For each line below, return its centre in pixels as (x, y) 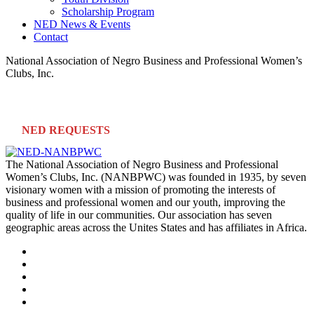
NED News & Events (82, 25)
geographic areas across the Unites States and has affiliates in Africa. (156, 227)
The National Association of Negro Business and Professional (142, 164)
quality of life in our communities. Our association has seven (139, 214)
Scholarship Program (108, 12)
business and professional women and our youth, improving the (145, 202)
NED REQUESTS (66, 130)
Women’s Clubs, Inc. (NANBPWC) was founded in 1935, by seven (156, 177)
